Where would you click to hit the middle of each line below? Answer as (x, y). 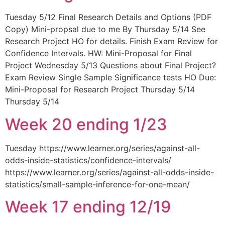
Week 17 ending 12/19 (88, 207)
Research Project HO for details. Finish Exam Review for (111, 41)
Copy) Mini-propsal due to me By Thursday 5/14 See (105, 29)
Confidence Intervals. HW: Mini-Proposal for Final (98, 53)
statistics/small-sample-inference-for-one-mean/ (97, 184)
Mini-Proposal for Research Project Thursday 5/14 (100, 90)
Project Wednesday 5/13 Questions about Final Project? (110, 66)
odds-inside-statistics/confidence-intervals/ (91, 160)
